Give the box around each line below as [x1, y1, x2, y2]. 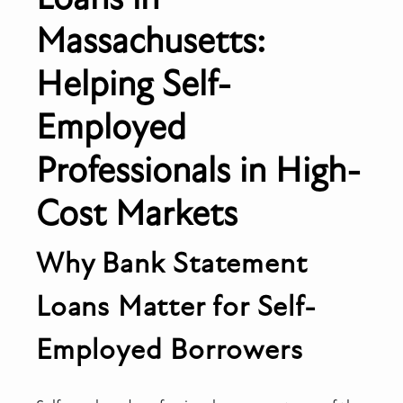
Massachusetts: [36, 18, 265, 62]
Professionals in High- [36, 148, 361, 192]
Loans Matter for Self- [36, 289, 317, 324]
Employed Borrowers [36, 332, 303, 367]
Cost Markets [36, 191, 237, 235]
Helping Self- [36, 61, 231, 105]
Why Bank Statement [36, 246, 308, 281]
